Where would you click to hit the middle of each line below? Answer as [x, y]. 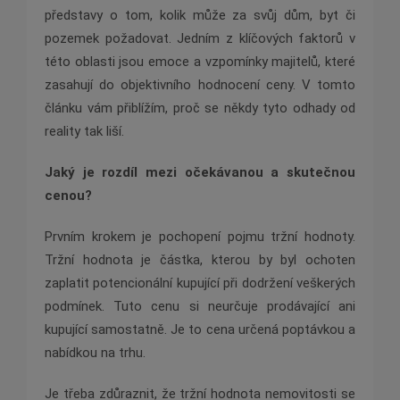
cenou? [68, 196]
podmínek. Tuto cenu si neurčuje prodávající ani [200, 307]
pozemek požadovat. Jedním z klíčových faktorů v [200, 39]
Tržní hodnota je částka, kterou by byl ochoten [200, 260]
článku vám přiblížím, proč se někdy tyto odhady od [200, 108]
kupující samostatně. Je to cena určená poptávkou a [200, 330]
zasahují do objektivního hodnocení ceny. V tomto [200, 85]
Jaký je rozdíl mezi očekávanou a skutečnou [200, 173]
